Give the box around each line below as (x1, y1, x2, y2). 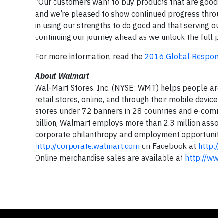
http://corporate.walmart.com (35, 141, 140, 151)
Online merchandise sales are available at (35, 153, 185, 163)
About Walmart (35, 71, 89, 81)
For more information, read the (35, 52, 145, 61)
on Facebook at (140, 141, 198, 151)
